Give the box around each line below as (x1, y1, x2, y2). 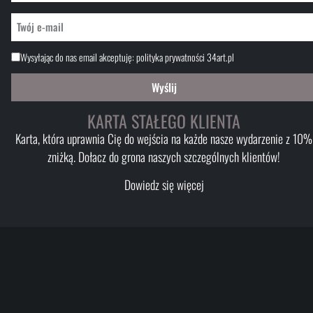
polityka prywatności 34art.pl (136, 50, 234, 64)
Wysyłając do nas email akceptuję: (20, 50, 136, 64)
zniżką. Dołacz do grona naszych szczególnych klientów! (48, 147, 281, 166)
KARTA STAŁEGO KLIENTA (87, 108, 241, 133)
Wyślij (151, 79, 177, 96)
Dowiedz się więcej (124, 175, 204, 194)
